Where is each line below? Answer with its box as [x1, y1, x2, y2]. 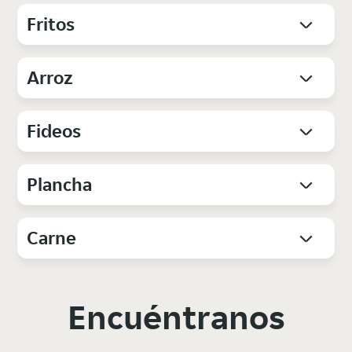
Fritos [27, 12, 75, 37]
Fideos [27, 119, 82, 144]
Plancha [27, 172, 93, 197]
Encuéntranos [67, 295, 285, 340]
